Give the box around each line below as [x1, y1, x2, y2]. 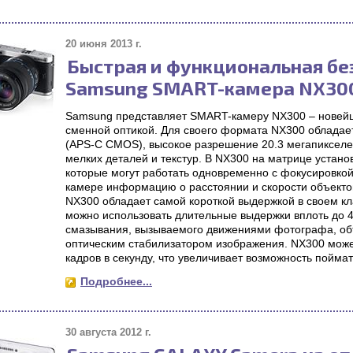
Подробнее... [80, 275, 152, 288]
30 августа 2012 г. [65, 326, 151, 338]
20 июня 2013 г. [65, 38, 142, 50]
